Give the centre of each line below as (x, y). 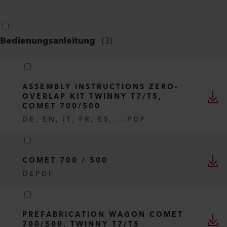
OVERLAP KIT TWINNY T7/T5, (92, 97)
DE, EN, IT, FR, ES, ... (75, 119)
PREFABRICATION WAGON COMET (103, 215)
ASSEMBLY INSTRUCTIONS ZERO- (101, 87)
